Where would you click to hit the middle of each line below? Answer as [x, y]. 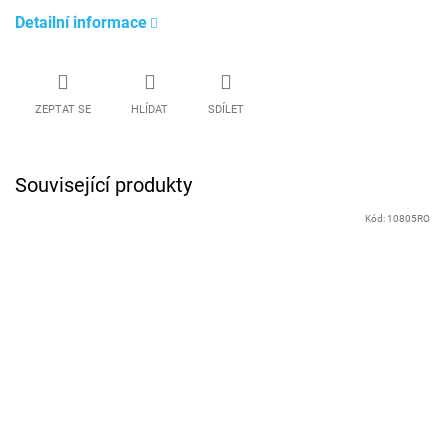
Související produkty [103, 185]
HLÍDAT [149, 110]
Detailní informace [81, 22]
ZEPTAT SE [63, 110]
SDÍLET [226, 110]
